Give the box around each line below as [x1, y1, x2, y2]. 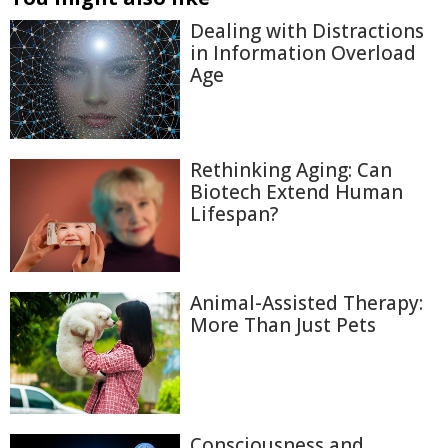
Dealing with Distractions [190, 17, 424, 44]
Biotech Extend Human [190, 178, 403, 205]
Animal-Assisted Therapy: [190, 290, 423, 317]
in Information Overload [190, 39, 416, 66]
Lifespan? [190, 200, 278, 227]
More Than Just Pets [190, 312, 376, 339]
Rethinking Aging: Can [190, 156, 392, 183]
